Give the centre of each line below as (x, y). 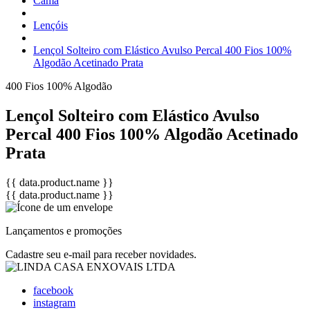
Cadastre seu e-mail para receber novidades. (101, 254)
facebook (53, 290)
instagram (54, 302)
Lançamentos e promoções (64, 230)
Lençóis (51, 25)
